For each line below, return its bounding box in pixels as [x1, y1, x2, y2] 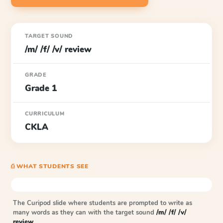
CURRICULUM [25, 110, 65, 117]
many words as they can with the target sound [13, 208, 156, 217]
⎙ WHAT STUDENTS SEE [11, 162, 89, 170]
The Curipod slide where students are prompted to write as [13, 199, 192, 208]
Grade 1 [25, 83, 57, 94]
